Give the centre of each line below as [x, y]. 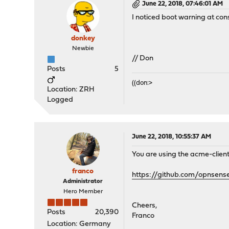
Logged [60, 100]
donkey [83, 39]
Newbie [83, 49]
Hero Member [83, 192]
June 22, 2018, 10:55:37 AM [172, 137]
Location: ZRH [71, 90]
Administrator [83, 181]
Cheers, [145, 206]
